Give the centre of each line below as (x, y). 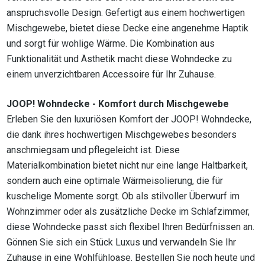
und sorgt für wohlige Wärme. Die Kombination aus (111, 44)
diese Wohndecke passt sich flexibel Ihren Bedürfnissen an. (130, 227)
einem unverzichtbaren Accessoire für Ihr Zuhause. (111, 75)
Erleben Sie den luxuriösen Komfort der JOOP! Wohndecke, (129, 119)
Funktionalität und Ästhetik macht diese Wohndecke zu (119, 59)
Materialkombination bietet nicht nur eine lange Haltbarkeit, (127, 166)
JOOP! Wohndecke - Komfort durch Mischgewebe (118, 104)
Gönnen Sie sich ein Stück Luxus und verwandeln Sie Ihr (121, 243)
